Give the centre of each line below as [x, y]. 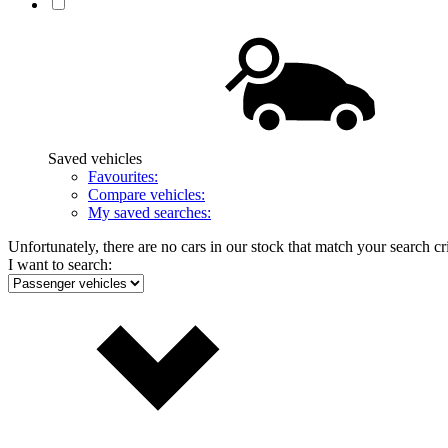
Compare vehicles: [146, 194]
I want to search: [60, 264]
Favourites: [123, 176]
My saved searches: [149, 212]
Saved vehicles [99, 158]
